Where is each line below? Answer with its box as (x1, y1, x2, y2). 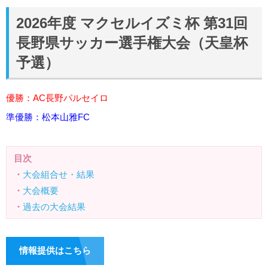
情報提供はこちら (19, 245, 91, 256)
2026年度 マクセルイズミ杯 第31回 (16, 14, 248, 31)
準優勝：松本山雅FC (6, 112, 90, 123)
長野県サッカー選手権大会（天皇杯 (16, 34, 248, 51)
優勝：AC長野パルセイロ (6, 93, 108, 103)
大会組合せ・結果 (23, 169, 95, 180)
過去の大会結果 (23, 202, 86, 212)
